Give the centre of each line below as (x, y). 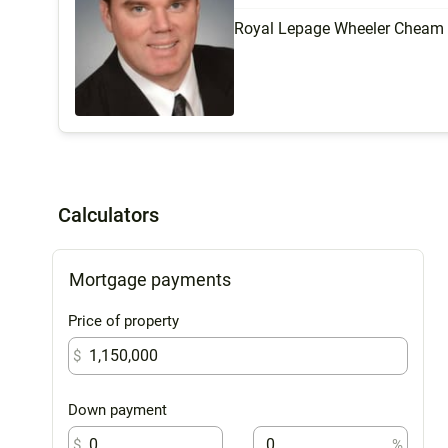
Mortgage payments (150, 279)
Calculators (108, 214)
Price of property (123, 320)
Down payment (117, 409)
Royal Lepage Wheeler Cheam (339, 28)
